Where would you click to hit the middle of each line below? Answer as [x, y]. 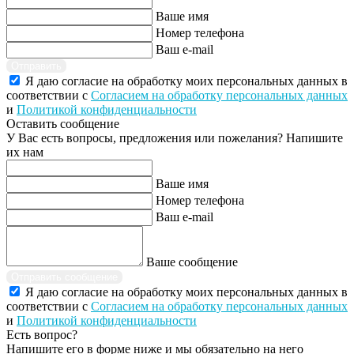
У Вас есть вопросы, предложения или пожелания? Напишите [175, 138]
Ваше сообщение [192, 262]
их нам [25, 153]
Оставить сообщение [63, 124]
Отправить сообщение [64, 277]
